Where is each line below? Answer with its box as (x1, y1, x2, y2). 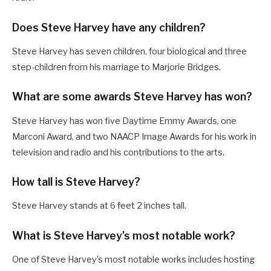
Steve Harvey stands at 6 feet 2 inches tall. (12, 200, 186, 212)
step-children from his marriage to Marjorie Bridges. (12, 61, 221, 73)
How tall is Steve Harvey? (12, 175, 140, 189)
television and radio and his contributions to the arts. (12, 146, 224, 158)
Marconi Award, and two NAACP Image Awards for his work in (12, 131, 256, 142)
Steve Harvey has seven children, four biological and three (12, 45, 247, 57)
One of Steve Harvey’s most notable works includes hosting (12, 253, 255, 265)
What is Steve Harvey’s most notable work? (12, 229, 235, 242)
